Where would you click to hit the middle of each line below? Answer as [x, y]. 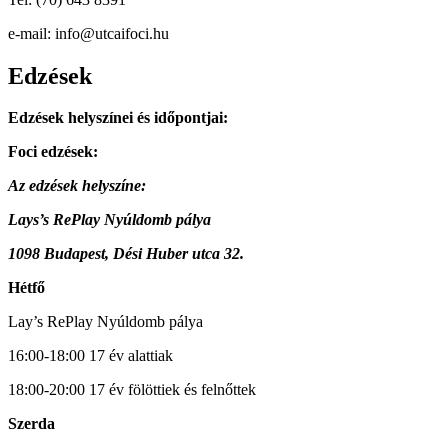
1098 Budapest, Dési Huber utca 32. [126, 254]
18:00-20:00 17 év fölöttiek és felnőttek [132, 390]
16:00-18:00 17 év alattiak [90, 356]
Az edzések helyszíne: [77, 186]
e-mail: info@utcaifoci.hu [88, 33]
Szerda [31, 424]
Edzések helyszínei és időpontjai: [118, 118]
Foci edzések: [53, 152]
